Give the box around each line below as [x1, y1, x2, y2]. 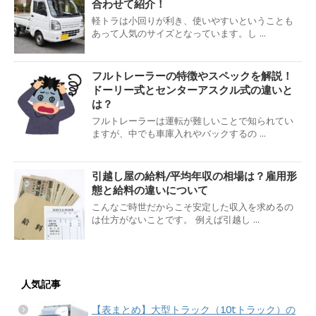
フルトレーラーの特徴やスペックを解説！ [92, 68, 293, 83]
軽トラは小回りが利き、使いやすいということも [92, 14, 293, 27]
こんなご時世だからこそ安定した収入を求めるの [92, 200, 293, 213]
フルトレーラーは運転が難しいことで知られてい [92, 114, 293, 127]
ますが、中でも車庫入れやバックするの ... [92, 127, 266, 140]
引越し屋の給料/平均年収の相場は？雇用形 [92, 169, 297, 183]
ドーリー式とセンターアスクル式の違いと [92, 83, 293, 97]
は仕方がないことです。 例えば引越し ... [92, 213, 260, 226]
